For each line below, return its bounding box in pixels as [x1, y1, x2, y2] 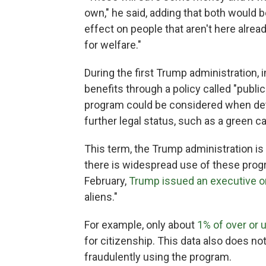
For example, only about [84, 218, 197, 231]
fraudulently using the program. [84, 251, 232, 263]
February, [84, 175, 129, 187]
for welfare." [84, 39, 141, 51]
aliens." [84, 191, 118, 203]
